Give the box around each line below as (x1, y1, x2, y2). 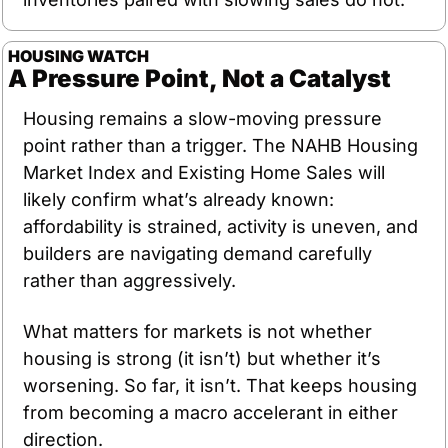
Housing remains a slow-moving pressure (23, 107, 382, 129)
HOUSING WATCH (8, 45, 149, 66)
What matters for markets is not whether (23, 320, 372, 342)
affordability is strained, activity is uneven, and (23, 215, 418, 237)
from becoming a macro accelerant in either (23, 401, 398, 423)
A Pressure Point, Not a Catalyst (8, 63, 391, 93)
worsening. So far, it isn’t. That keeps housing (23, 374, 417, 396)
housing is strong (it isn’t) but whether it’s (23, 347, 381, 369)
